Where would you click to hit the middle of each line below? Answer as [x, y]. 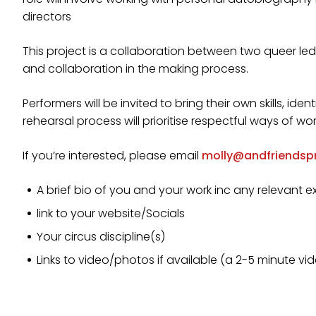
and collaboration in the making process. [135, 69]
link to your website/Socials [111, 213]
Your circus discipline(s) [101, 237]
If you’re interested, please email [112, 156]
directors [47, 17]
